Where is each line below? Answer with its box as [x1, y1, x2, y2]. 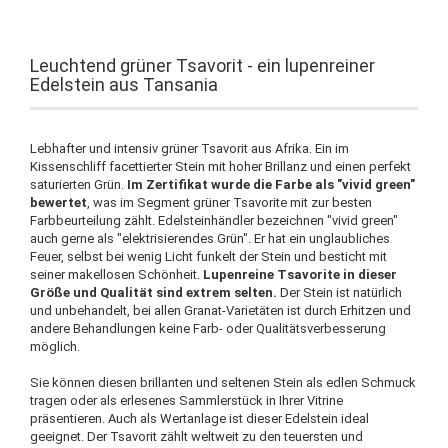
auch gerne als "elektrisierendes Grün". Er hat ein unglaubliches [30, 231, 390, 246]
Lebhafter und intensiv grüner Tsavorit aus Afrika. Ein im [30, 141, 349, 156]
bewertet [30, 195, 87, 210]
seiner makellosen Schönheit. [30, 267, 203, 282]
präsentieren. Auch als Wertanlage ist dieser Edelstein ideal [30, 411, 369, 426]
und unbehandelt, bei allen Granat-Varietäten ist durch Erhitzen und [30, 303, 411, 318]
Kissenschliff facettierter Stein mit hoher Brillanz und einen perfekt [30, 159, 411, 174]
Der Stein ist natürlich [277, 285, 402, 300]
